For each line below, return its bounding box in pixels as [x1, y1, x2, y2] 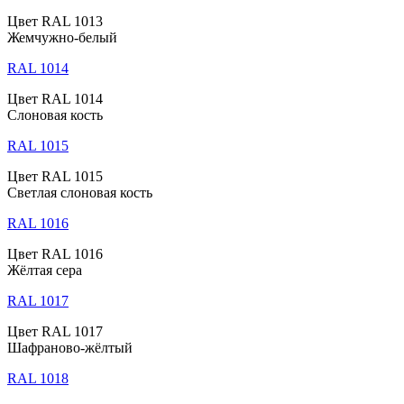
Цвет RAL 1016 [7, 246, 103, 262]
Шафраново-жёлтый [7, 340, 133, 356]
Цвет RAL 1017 [7, 324, 103, 340]
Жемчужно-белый [7, 30, 117, 46]
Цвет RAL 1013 [7, 14, 103, 30]
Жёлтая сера [7, 262, 82, 279]
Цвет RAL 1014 [7, 91, 103, 107]
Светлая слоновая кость [7, 185, 152, 201]
